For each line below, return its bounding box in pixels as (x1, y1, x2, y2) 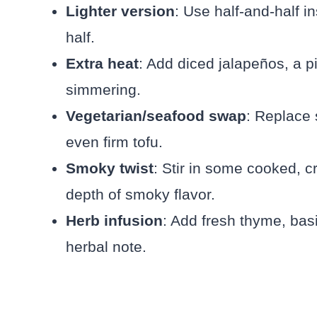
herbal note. (66, 238, 146, 255)
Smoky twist (66, 160, 154, 177)
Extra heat (66, 55, 139, 72)
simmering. (66, 81, 141, 98)
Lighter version (66, 3, 175, 20)
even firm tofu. (66, 134, 163, 151)
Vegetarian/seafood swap (66, 108, 246, 125)
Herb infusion (66, 212, 163, 229)
